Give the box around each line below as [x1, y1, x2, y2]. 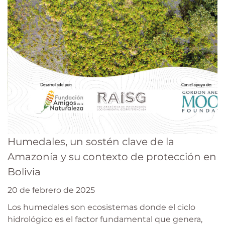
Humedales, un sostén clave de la [8, 136, 174, 148]
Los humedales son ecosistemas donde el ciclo [8, 202, 195, 212]
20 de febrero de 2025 [8, 185, 95, 195]
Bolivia [8, 166, 41, 178]
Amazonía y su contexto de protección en [8, 151, 216, 163]
